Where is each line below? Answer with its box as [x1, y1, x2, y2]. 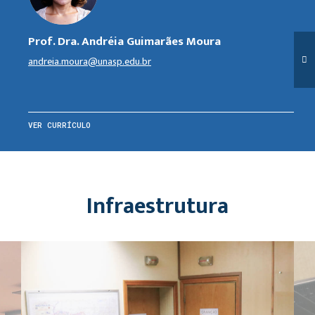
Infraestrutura [86, 187, 229, 225]
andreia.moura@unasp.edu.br [28, 53, 151, 70]
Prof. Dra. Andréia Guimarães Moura [28, 31, 221, 51]
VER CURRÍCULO [28, 119, 91, 130]
